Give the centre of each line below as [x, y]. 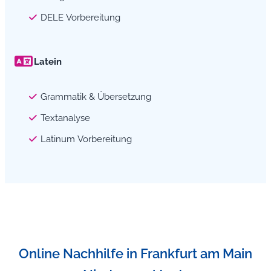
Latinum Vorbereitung [86, 139]
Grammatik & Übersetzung [96, 97]
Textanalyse [65, 118]
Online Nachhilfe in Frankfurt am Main [135, 254]
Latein [48, 61]
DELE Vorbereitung [80, 17]
